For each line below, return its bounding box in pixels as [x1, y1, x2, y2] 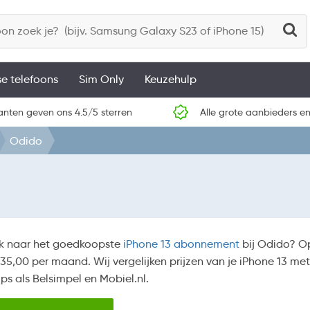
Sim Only [79, 73, 124, 86]
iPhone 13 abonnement [123, 237, 239, 250]
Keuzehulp [145, 73, 197, 86]
